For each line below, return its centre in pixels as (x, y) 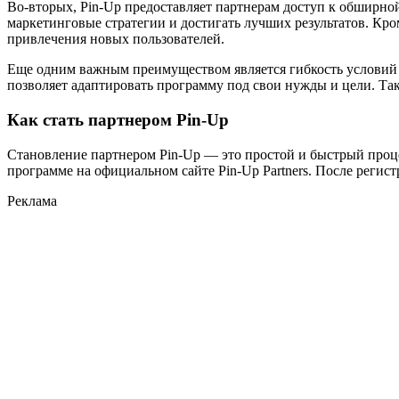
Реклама (32, 200)
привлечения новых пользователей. (116, 39)
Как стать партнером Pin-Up (118, 119)
